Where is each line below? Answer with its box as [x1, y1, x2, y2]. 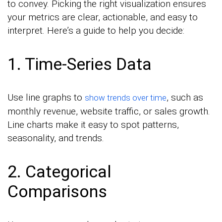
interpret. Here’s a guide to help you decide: [7, 24, 184, 36]
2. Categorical [7, 161, 111, 181]
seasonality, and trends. [7, 132, 104, 144]
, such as [166, 91, 203, 103]
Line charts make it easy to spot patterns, [7, 118, 179, 130]
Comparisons [7, 181, 107, 201]
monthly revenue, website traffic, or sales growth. [7, 105, 210, 117]
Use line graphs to [7, 91, 85, 103]
